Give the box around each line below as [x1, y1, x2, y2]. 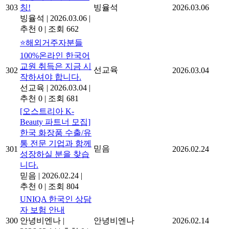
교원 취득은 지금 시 [20, 62, 91, 71]
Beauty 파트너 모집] [20, 118, 90, 127]
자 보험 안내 [20, 205, 65, 215]
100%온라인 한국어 [20, 51, 90, 60]
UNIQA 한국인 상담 [20, 195, 91, 204]
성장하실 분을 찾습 [20, 150, 89, 159]
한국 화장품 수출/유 [20, 128, 91, 138]
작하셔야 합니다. [20, 73, 81, 82]
